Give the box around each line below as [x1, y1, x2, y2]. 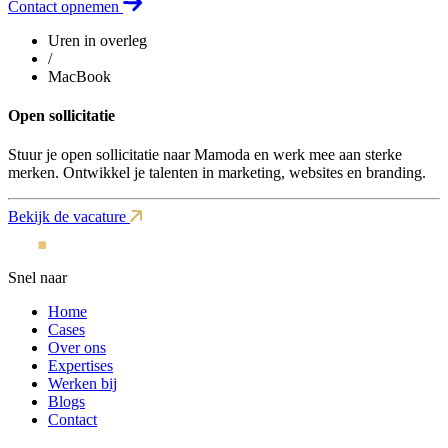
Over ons [48, 339, 106, 357]
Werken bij [48, 375, 117, 393]
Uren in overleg [48, 31, 147, 49]
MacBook [48, 67, 111, 85]
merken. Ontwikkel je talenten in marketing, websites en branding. [8, 164, 426, 182]
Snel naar [8, 269, 67, 287]
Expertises [48, 357, 113, 375]
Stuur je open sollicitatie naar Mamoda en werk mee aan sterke [8, 146, 402, 164]
